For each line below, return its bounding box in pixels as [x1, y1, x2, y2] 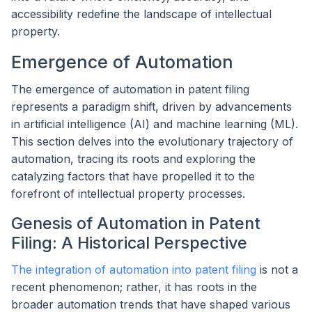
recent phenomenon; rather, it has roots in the [11, 280, 257, 295]
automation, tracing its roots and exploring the [11, 152, 256, 166]
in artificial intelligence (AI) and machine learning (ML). [11, 117, 298, 132]
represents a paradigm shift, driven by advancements [11, 100, 292, 114]
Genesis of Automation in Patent [11, 213, 260, 234]
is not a [256, 263, 298, 277]
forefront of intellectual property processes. [11, 187, 245, 201]
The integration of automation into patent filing [11, 263, 256, 277]
